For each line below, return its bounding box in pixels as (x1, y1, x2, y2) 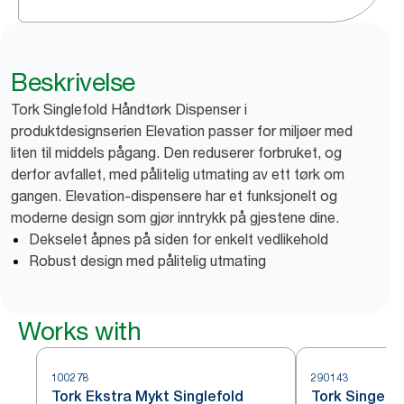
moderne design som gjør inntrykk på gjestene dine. (11, 208, 339, 227)
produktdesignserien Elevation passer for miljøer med (11, 122, 353, 141)
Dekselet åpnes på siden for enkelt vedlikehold (29, 230, 328, 249)
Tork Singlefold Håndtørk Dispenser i (11, 100, 247, 119)
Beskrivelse (11, 67, 135, 98)
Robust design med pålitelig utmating (29, 252, 266, 271)
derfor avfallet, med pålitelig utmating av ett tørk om (11, 165, 344, 184)
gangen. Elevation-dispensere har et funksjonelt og (11, 187, 337, 206)
